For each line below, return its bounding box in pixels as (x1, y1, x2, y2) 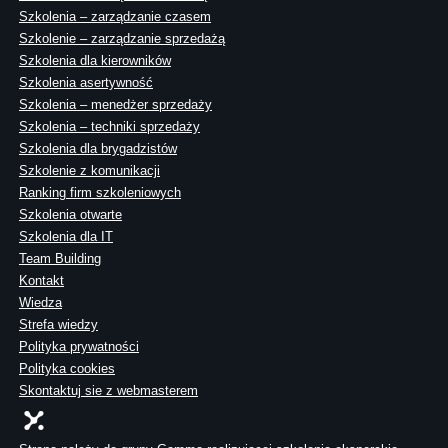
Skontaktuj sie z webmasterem (19, 383, 198, 399)
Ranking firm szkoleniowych (19, 185, 181, 201)
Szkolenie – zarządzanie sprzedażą (19, 31, 225, 47)
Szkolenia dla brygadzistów (19, 141, 177, 157)
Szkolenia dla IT (19, 229, 113, 245)
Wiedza (19, 295, 62, 311)
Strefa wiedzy (19, 317, 98, 333)
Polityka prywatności (19, 339, 139, 355)
